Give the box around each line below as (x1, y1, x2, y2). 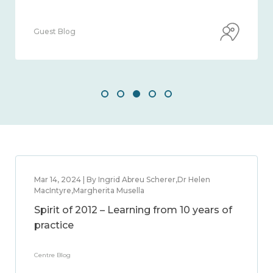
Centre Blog (34, 251, 71, 259)
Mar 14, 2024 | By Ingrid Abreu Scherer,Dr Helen (34, 175, 210, 184)
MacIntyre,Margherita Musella (34, 186, 144, 195)
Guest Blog (34, 27, 76, 36)
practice (34, 219, 74, 231)
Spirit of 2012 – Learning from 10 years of (34, 204, 232, 216)
